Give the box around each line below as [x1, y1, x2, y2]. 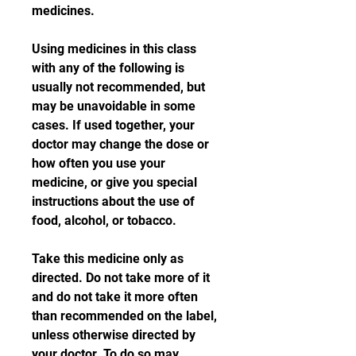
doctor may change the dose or [32, 137, 209, 152]
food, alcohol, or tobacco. [32, 213, 176, 228]
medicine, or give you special [32, 175, 197, 190]
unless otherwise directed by [32, 327, 195, 342]
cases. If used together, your [32, 118, 195, 133]
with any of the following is [32, 60, 184, 75]
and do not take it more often [32, 289, 198, 304]
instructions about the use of [32, 194, 195, 209]
